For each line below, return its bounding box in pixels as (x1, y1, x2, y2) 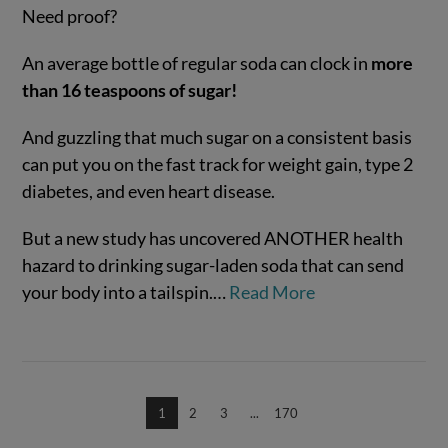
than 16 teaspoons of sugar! (22, 79, 238, 102)
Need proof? (22, 5, 118, 28)
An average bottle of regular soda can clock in (22, 52, 372, 75)
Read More (229, 280, 316, 303)
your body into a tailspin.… (22, 280, 230, 303)
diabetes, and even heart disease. (22, 180, 276, 203)
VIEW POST (183, 195, 265, 211)
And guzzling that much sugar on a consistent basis (22, 126, 413, 149)
